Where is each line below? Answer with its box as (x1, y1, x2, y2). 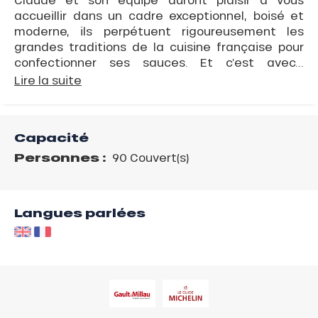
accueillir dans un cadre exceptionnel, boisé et (14, 8, 304, 23)
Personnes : (14, 149, 109, 167)
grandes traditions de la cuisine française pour (14, 39, 304, 55)
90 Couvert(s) (109, 150, 189, 165)
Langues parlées (14, 204, 146, 222)
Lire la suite (14, 72, 82, 88)
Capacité (14, 129, 89, 147)
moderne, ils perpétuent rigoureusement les (14, 23, 304, 39)
